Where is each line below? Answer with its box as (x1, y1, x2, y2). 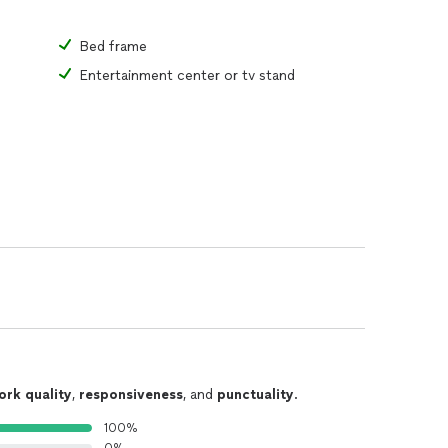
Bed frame (80, 38, 147, 55)
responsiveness (79, 386, 183, 403)
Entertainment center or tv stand (80, 67, 295, 84)
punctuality (217, 386, 294, 403)
